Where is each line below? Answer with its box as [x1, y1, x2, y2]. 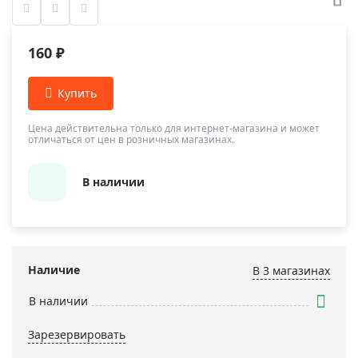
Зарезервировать [28, 326, 125, 342]
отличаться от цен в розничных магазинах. [28, 132, 234, 146]
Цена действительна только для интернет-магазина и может [28, 121, 320, 135]
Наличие [28, 261, 80, 277]
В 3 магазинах [253, 262, 330, 278]
